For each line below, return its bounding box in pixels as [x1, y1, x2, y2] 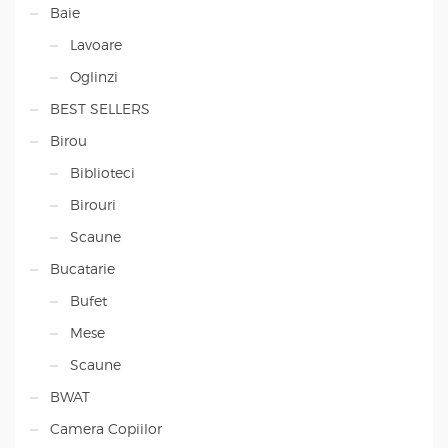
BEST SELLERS [50, 100, 150, 118]
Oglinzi [70, 68, 118, 86]
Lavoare [70, 36, 122, 54]
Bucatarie [50, 260, 115, 278]
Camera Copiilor [50, 420, 162, 438]
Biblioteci [70, 164, 135, 182]
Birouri [70, 196, 116, 214]
